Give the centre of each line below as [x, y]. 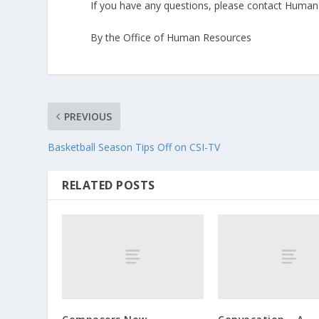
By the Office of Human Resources [171, 37]
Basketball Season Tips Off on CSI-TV [134, 147]
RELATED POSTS [109, 185]
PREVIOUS [88, 116]
